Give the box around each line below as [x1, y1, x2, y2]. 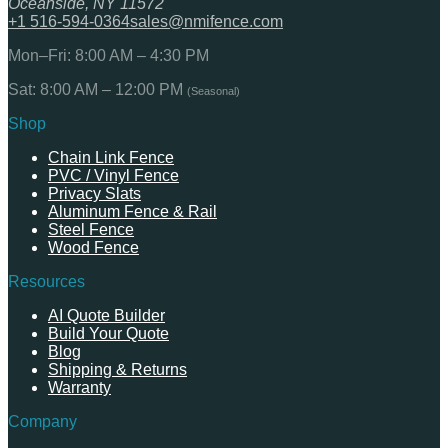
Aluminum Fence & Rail [48, 203, 217, 221]
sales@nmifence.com [130, 13, 283, 31]
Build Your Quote [48, 325, 169, 343]
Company [8, 413, 77, 431]
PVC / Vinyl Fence [48, 167, 179, 185]
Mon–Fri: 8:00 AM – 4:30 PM [8, 47, 209, 65]
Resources [8, 273, 85, 291]
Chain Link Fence [48, 149, 174, 167]
